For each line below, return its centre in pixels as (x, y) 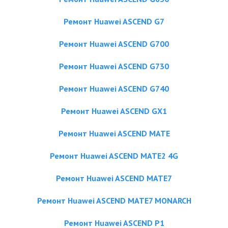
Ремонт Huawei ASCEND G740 (114, 89)
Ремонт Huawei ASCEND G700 (114, 44)
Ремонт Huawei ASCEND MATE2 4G (114, 156)
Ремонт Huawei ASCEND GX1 (114, 111)
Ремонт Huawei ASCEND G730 (114, 66)
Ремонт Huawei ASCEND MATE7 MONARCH (114, 201)
